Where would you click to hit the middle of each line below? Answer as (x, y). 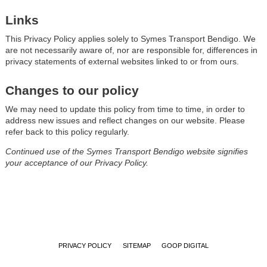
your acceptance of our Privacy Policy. (77, 163)
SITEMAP (136, 246)
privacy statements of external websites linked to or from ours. (122, 62)
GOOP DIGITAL (185, 246)
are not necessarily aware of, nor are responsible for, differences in (131, 50)
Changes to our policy (72, 90)
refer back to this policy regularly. (67, 132)
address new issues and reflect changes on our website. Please (125, 121)
